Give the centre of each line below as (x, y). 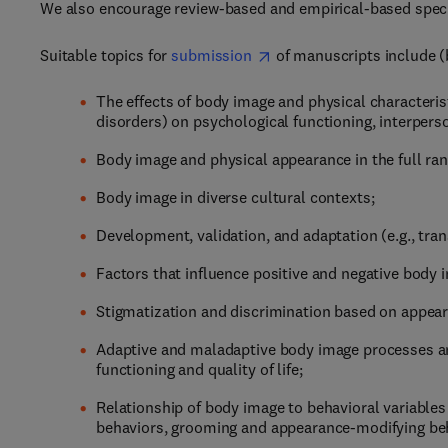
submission (211, 55)
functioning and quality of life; (199, 369)
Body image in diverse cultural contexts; (235, 197)
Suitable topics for (106, 55)
